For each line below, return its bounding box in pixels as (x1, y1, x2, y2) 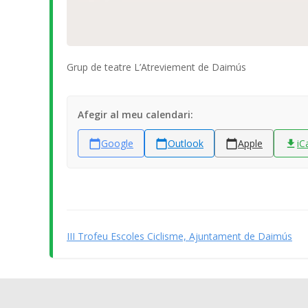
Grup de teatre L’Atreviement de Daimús (67, 60, 246, 74)
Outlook (168, 137, 203, 150)
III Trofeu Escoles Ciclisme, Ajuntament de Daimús (67, 229, 292, 243)
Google (101, 137, 133, 150)
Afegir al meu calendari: (78, 108, 193, 121)
